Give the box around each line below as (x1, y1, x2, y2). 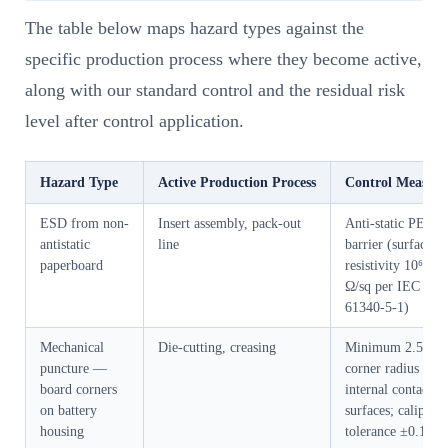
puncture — (40, 361, 107, 377)
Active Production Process (158, 175, 316, 191)
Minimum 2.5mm (345, 340, 445, 356)
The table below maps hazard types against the (25, 18, 364, 39)
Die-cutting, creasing (158, 340, 276, 356)
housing (40, 424, 84, 440)
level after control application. (25, 111, 244, 132)
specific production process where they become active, (25, 49, 422, 70)
